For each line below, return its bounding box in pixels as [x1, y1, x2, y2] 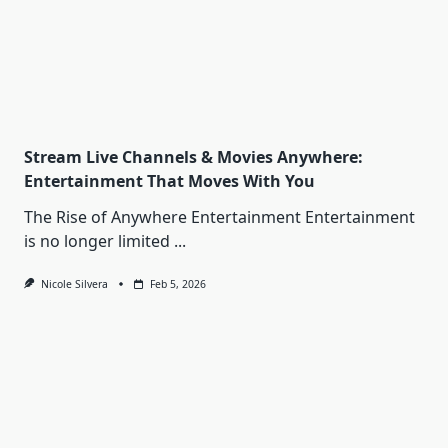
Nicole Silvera [40, 277, 108, 292]
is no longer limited [24, 230, 170, 253]
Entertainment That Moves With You [24, 170, 315, 193]
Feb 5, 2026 [149, 277, 206, 292]
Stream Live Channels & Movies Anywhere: [24, 146, 363, 169]
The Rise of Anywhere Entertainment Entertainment [24, 206, 415, 229]
